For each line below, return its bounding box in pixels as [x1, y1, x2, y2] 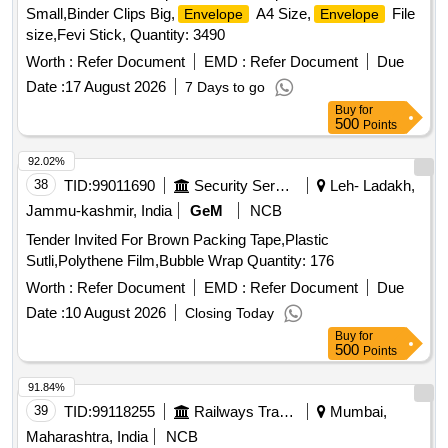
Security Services [275, 177, 290, 195]
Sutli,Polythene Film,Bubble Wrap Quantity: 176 [247, 252, 334, 270]
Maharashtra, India [26, 428, 148, 446]
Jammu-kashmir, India [26, 202, 172, 220]
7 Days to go [185, 79, 265, 96]
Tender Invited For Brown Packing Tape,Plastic [26, 231, 329, 249]
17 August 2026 [65, 78, 166, 96]
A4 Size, [252, 5, 311, 23]
